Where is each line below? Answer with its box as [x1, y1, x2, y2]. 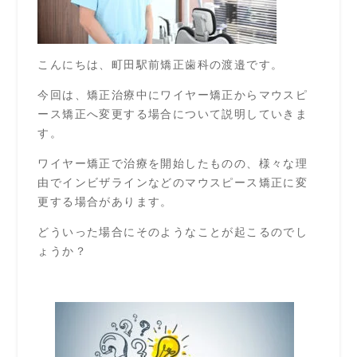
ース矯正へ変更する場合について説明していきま [37, 108, 308, 120]
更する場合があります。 [37, 195, 173, 208]
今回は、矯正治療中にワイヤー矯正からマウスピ [37, 88, 308, 101]
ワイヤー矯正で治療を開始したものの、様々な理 [37, 157, 308, 170]
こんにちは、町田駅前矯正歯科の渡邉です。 [37, 58, 284, 71]
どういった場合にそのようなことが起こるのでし [37, 226, 308, 238]
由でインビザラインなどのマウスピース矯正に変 [37, 176, 308, 189]
